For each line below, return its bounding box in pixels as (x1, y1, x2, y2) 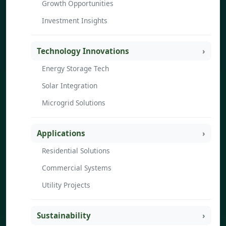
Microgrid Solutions (42, 98, 105, 108)
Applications (37, 128, 85, 139)
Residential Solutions (42, 145, 110, 155)
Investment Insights (42, 16, 107, 26)
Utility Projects (42, 180, 90, 190)
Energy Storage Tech (42, 63, 109, 73)
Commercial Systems (42, 162, 111, 173)
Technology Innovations (37, 46, 129, 56)
